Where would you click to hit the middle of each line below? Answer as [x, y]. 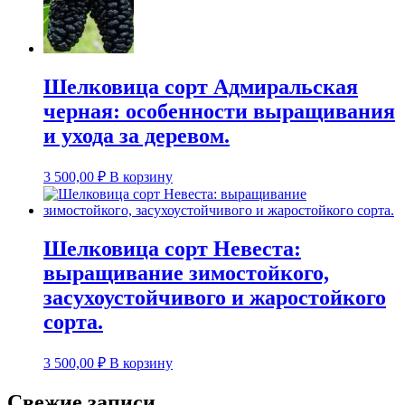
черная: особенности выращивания [219, 112]
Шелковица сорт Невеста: [172, 249]
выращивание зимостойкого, [186, 273]
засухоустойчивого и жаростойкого [215, 298]
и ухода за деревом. [137, 136]
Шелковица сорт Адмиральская [201, 87]
